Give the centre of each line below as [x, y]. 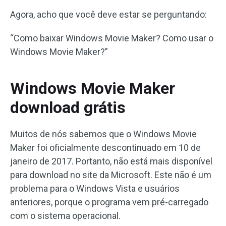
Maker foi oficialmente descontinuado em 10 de [105, 148]
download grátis [68, 108]
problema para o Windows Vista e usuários [95, 189]
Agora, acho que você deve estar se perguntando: [108, 15]
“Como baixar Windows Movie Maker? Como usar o [112, 38]
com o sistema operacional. [65, 216]
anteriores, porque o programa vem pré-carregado [109, 202]
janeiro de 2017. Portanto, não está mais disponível [111, 161]
